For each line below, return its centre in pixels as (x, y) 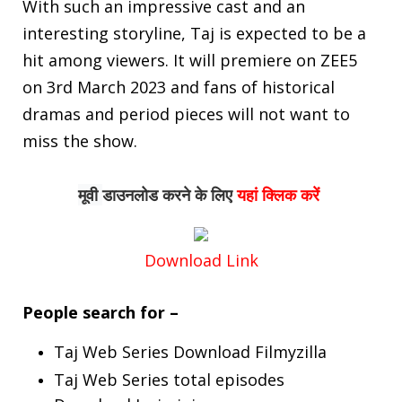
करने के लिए (195, 194)
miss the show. (80, 140)
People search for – (100, 312)
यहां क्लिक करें (278, 194)
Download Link (201, 260)
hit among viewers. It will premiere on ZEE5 (190, 60)
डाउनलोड (130, 194)
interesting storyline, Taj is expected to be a (194, 33)
